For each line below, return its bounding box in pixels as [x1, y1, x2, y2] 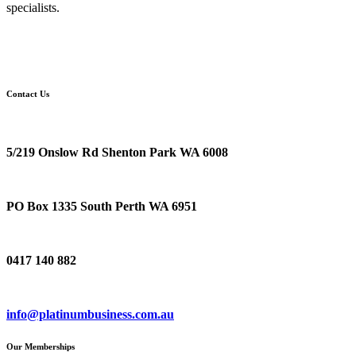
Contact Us [6, 88, 49, 99]
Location [6, 118, 54, 132]
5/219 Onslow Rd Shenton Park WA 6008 [6, 145, 228, 159]
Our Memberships [6, 341, 75, 351]
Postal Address [6, 172, 86, 186]
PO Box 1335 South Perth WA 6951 [6, 199, 197, 213]
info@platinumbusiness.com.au [6, 307, 174, 321]
